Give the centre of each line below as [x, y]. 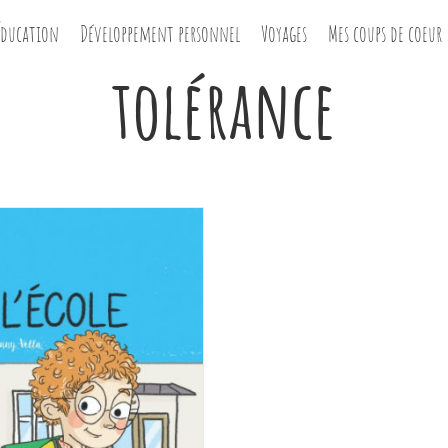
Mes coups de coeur [385, 33]
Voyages [284, 33]
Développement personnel [160, 33]
